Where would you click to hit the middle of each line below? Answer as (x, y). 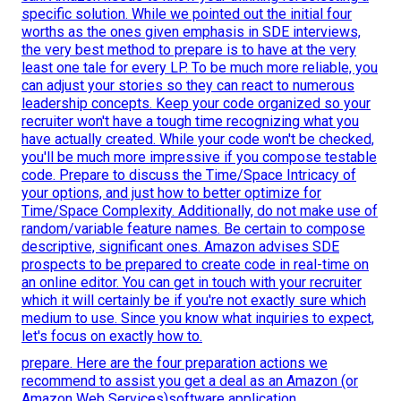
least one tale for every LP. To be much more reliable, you (200, 68)
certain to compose (305, 229)
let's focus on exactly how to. (112, 337)
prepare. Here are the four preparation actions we (175, 363)
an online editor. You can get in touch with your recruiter (192, 283)
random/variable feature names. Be (133, 229)
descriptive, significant (92, 247)
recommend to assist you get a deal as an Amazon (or (190, 381)
